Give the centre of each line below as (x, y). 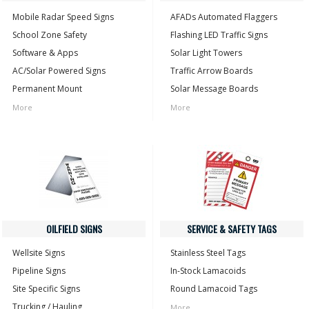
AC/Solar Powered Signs (59, 71)
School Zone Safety (50, 35)
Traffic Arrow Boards (211, 71)
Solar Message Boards (214, 89)
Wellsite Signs (39, 253)
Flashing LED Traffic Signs (219, 35)
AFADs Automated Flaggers (224, 17)
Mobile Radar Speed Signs (63, 17)
